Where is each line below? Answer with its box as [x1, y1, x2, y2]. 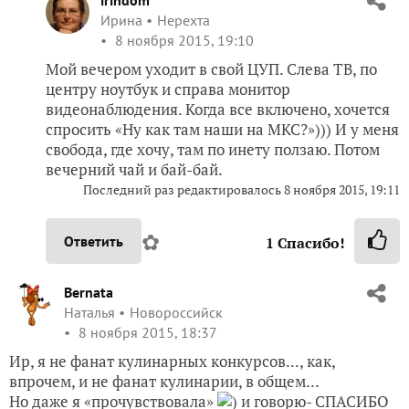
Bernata [64, 282, 113, 301]
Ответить [64, 231, 123, 250]
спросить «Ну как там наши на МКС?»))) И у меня [46, 118, 399, 140]
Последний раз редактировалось [83, 181, 284, 198]
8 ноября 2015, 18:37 [75, 322, 217, 341]
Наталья [64, 302, 115, 321]
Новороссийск [130, 302, 223, 321]
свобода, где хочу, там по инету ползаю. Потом [46, 138, 380, 160]
